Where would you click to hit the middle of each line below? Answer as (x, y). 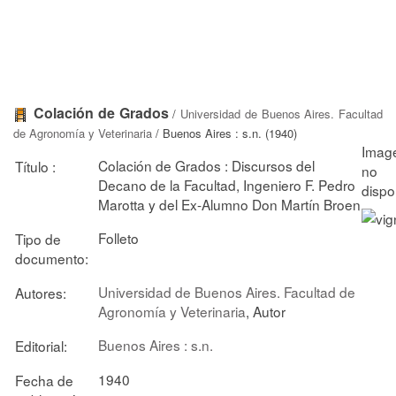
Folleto (118, 237)
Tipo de (38, 238)
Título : (35, 166)
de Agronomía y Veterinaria (83, 133)
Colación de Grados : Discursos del (206, 165)
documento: (52, 258)
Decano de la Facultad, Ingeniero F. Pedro (227, 184)
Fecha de (44, 380)
